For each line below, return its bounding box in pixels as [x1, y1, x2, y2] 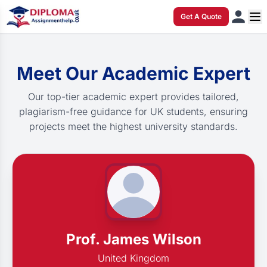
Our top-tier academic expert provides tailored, [28, 91, 239, 103]
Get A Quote [181, 12, 222, 21]
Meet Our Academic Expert [17, 63, 250, 84]
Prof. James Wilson [66, 231, 201, 248]
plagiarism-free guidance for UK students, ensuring [19, 105, 248, 117]
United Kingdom [98, 252, 169, 264]
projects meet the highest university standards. [29, 120, 238, 132]
